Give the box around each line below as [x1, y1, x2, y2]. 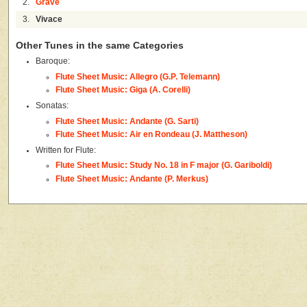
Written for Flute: [35, 145, 96, 154]
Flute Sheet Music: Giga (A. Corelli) [55, 86, 191, 95]
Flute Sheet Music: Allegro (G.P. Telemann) [55, 72, 220, 81]
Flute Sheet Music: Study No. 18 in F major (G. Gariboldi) [55, 161, 272, 170]
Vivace [36, 15, 63, 24]
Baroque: [35, 57, 70, 66]
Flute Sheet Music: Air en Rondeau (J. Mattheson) [55, 130, 247, 138]
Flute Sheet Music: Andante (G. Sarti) [55, 116, 199, 125]
